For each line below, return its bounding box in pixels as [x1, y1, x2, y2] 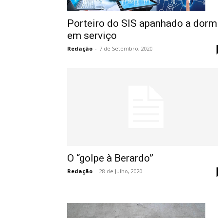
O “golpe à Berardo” [67, 152, 153, 164]
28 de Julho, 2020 [99, 167, 143, 175]
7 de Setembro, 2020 [99, 44, 153, 52]
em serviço [67, 29, 117, 41]
